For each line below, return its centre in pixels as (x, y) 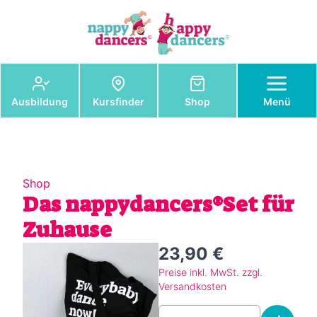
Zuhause (67, 230)
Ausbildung (39, 102)
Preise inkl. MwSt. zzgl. (211, 272)
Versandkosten (192, 287)
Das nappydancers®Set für (158, 205)
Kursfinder (118, 102)
